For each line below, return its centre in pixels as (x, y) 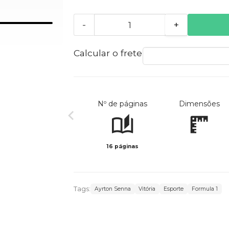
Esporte (174, 189)
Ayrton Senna (112, 189)
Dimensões (199, 104)
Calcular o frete (108, 53)
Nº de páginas (123, 104)
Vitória (147, 189)
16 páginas (123, 147)
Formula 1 (204, 189)
